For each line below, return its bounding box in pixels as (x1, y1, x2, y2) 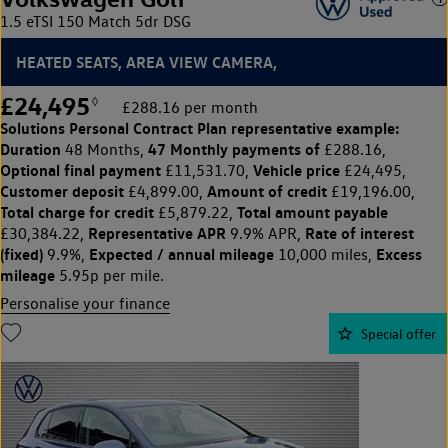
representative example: (227, 117, 400, 138)
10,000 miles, (274, 244, 376, 264)
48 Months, (61, 139, 148, 159)
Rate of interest (305, 222, 414, 243)
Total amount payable (237, 201, 388, 222)
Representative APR (88, 222, 226, 243)
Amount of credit (207, 180, 327, 201)
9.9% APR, (226, 223, 305, 243)
